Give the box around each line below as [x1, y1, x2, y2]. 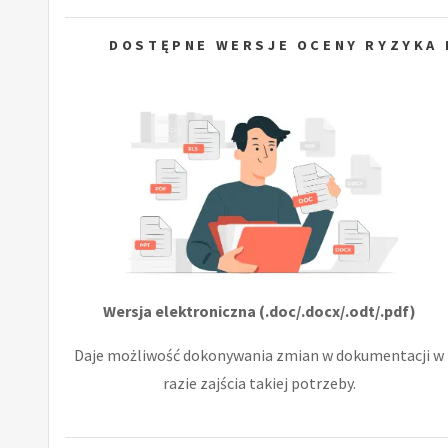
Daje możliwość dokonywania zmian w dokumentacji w [74, 344, 445, 365]
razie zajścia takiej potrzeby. [162, 372, 356, 393]
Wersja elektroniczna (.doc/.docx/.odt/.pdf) [102, 300, 416, 321]
